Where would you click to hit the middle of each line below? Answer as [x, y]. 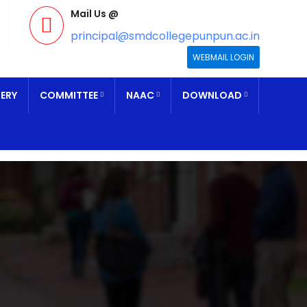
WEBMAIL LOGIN [224, 57]
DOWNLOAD [212, 95]
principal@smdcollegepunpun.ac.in [165, 36]
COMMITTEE [69, 95]
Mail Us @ [95, 14]
